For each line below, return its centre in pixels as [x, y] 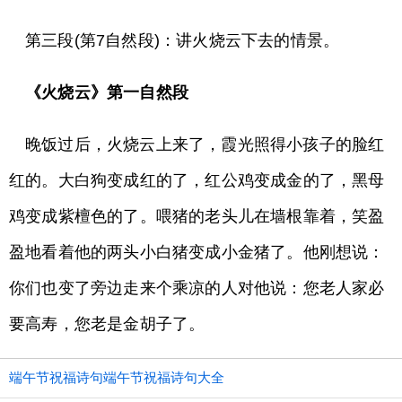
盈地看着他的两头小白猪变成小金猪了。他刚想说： [197, 252]
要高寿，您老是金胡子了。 [107, 324]
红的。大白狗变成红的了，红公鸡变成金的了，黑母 [197, 180]
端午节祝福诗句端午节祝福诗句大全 [117, 377]
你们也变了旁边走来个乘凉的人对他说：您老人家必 [197, 288]
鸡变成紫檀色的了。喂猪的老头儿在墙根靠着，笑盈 [197, 216]
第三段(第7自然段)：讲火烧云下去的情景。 [183, 40]
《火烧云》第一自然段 [107, 92]
